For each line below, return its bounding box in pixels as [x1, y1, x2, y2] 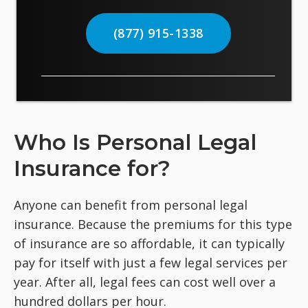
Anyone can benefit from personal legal [14, 196, 247, 213]
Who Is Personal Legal [14, 129, 256, 155]
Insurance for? [14, 155, 170, 181]
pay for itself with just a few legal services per [14, 254, 287, 271]
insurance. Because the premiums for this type [14, 215, 292, 232]
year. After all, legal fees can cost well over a [14, 273, 276, 290]
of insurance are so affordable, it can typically [14, 234, 285, 252]
